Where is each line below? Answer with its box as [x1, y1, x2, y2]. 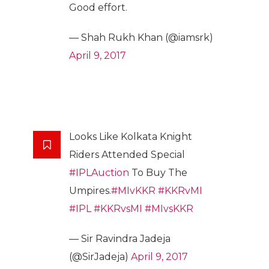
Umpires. [69, 185, 111, 197]
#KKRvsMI [94, 203, 142, 215]
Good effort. [69, 2, 127, 14]
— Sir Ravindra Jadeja [69, 233, 171, 245]
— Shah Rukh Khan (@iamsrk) [69, 32, 213, 44]
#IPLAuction [69, 167, 129, 179]
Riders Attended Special [69, 149, 185, 161]
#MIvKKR [111, 185, 156, 197]
